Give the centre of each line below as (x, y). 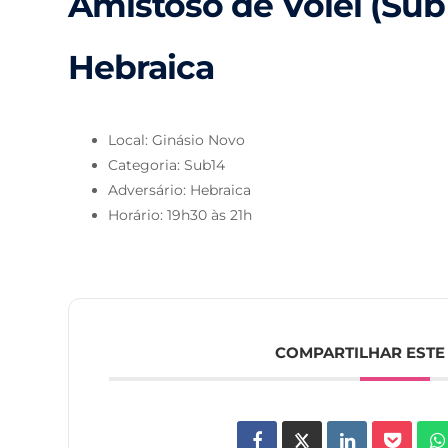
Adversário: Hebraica (180, 190)
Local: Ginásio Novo (177, 140)
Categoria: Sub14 (167, 165)
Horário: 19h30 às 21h (180, 215)
